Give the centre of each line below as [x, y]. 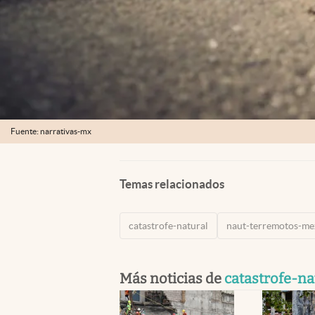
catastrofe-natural [168, 225]
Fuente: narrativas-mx [51, 131]
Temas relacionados [172, 184]
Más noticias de [172, 278]
